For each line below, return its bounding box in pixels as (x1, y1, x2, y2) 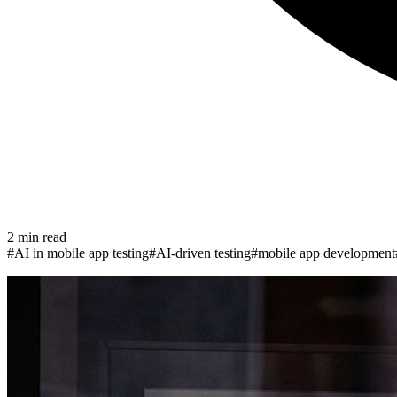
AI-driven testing (156, 245, 251, 261)
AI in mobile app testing (14, 245, 149, 261)
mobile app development (258, 245, 395, 261)
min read (14, 229, 66, 245)
